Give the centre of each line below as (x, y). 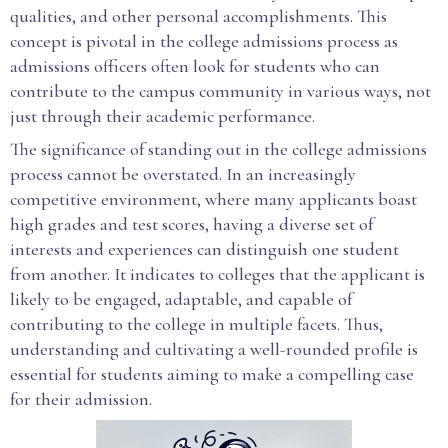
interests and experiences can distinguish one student (204, 249)
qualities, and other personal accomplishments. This (198, 16)
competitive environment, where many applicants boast (213, 199)
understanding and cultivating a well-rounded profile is (214, 349)
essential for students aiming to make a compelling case (212, 374)
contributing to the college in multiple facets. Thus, (196, 324)
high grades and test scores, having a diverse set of (191, 224)
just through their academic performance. (162, 116)
